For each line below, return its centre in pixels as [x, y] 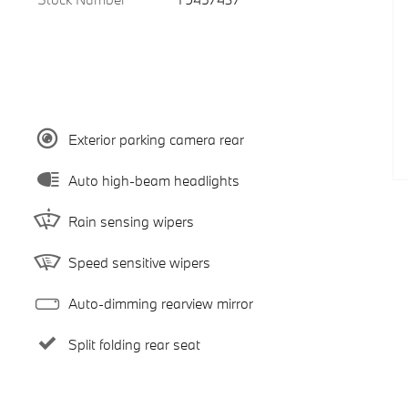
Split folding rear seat [134, 344]
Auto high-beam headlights [153, 180]
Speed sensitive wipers [139, 262]
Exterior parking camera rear [156, 139]
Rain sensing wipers [131, 221]
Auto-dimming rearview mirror [160, 303]
